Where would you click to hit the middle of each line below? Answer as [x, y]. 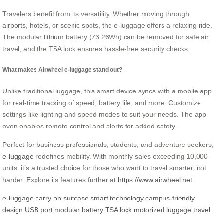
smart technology [117, 198]
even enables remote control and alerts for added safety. [90, 126]
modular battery [79, 209]
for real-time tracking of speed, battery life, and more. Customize [102, 102]
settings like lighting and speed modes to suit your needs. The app [104, 114]
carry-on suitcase [62, 198]
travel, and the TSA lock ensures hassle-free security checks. [96, 48]
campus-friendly [170, 198]
